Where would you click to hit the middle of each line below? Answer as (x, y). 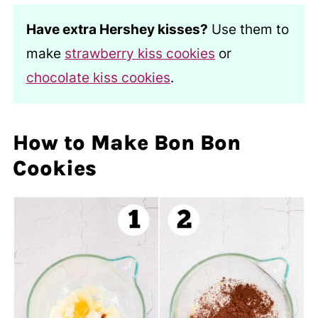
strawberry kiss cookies (139, 54)
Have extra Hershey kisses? (117, 30)
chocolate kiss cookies (98, 78)
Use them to (248, 30)
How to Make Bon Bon (126, 143)
